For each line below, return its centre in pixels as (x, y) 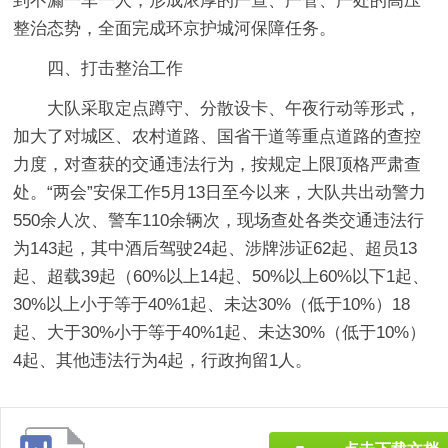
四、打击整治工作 (115, 68)
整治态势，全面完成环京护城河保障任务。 (175, 28)
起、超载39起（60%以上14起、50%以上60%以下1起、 (221, 276)
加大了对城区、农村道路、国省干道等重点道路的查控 (217, 136)
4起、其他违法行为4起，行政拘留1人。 (163, 360)
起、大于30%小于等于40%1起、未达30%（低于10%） (220, 332)
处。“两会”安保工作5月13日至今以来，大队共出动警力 (220, 192)
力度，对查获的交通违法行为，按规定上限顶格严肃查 (217, 164)
